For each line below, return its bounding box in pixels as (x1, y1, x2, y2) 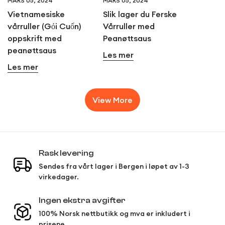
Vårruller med (103, 21, 155, 32)
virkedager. (39, 172, 79, 182)
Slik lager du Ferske (103, 9, 177, 20)
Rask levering (39, 149, 94, 158)
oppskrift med (8, 33, 62, 44)
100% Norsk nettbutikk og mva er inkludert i (39, 209, 190, 218)
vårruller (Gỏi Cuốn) (8, 21, 81, 32)
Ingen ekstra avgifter (39, 196, 126, 205)
